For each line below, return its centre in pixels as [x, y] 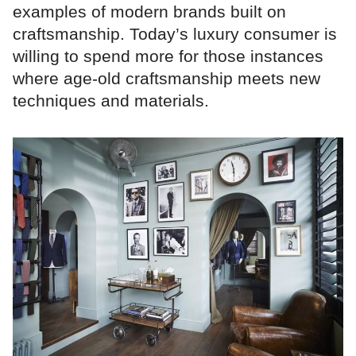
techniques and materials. [111, 100]
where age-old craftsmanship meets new [166, 78]
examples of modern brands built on [149, 11]
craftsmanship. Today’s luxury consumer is [175, 33]
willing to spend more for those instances [168, 56]
